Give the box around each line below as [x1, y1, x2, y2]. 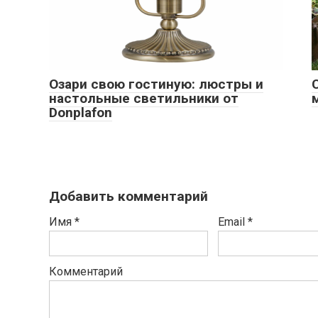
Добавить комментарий [49, 188, 208, 204]
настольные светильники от [49, 90, 238, 106]
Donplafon [49, 104, 112, 121]
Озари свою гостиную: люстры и [49, 76, 263, 92]
